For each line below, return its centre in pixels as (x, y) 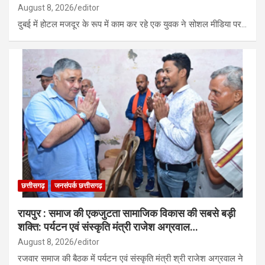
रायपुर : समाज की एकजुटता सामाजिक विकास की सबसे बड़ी (127, 214)
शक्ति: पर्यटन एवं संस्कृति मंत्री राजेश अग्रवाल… (108, 227)
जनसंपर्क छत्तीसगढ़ (78, 186)
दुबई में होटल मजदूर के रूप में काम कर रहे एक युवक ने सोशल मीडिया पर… (132, 25)
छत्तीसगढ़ (33, 186)
